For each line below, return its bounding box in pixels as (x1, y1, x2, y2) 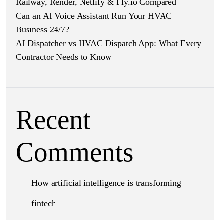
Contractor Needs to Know (16, 52, 111, 62)
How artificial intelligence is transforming (31, 177, 181, 188)
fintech (31, 198, 56, 208)
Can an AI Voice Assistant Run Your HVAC (16, 10, 172, 21)
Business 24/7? (16, 24, 69, 34)
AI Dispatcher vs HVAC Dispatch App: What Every (16, 38, 201, 48)
